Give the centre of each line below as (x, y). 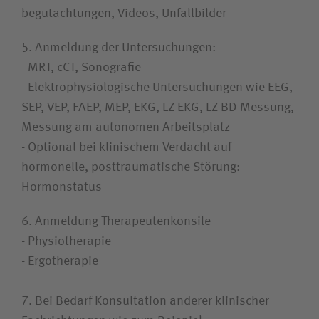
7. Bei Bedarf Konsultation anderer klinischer (145, 301)
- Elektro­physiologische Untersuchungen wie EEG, (157, 88)
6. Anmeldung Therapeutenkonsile (116, 221)
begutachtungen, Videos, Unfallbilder (124, 14)
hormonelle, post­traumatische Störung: (131, 167)
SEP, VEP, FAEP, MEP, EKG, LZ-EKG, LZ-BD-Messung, (158, 108)
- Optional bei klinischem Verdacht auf (126, 147)
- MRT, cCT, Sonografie (81, 68)
